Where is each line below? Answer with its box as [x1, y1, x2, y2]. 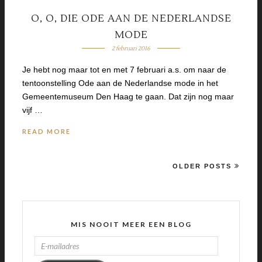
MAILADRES [34, 250, 79, 259]
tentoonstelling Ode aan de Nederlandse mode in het [22, 78, 218, 88]
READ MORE [22, 127, 71, 135]
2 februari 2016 [111, 44, 150, 52]
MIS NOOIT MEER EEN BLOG [70, 219, 192, 229]
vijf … [22, 105, 43, 115]
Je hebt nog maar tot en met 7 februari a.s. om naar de [22, 64, 226, 74]
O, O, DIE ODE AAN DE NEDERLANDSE [30, 12, 232, 25]
